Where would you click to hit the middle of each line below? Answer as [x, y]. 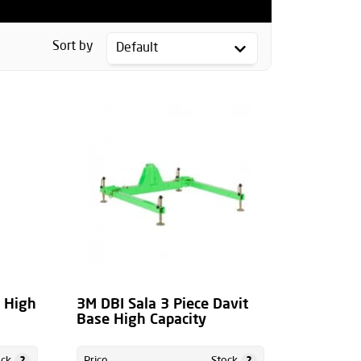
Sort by [73, 47]
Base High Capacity [141, 320]
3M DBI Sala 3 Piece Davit [162, 305]
